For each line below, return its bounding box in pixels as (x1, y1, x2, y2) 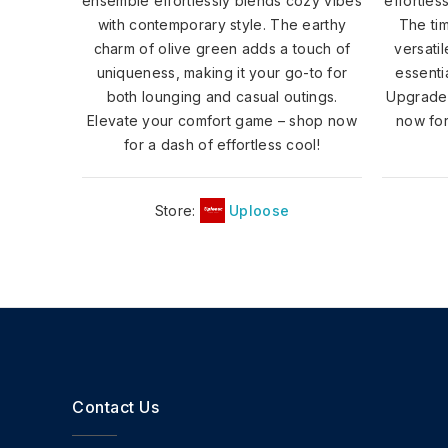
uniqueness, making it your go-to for (96, 63, 348, 81)
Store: (154, 201, 200, 219)
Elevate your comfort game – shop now (87, 111, 357, 129)
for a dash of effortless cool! (123, 135, 320, 153)
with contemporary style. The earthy (97, 15, 347, 33)
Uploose (229, 201, 290, 219)
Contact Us (72, 396, 159, 417)
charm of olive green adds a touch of (93, 39, 351, 57)
